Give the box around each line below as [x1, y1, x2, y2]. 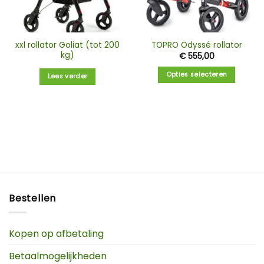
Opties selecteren [166, 70, 227, 79]
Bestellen [9, 191, 57, 205]
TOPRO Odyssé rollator [151, 39, 242, 51]
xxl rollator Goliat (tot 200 [15, 39, 120, 51]
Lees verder [47, 71, 88, 81]
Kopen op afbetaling [9, 227, 104, 241]
